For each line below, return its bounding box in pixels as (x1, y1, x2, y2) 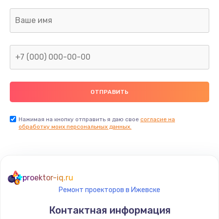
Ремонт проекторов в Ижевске (59, 185, 160, 194)
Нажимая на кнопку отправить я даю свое (19, 115, 140, 123)
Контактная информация (48, 204, 171, 216)
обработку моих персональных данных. (19, 123, 131, 130)
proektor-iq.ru (22, 173, 73, 182)
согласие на (140, 115, 175, 123)
